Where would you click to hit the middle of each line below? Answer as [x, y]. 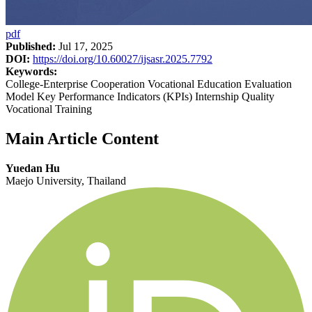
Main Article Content [82, 138]
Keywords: [31, 71]
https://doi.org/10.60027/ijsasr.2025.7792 [123, 58]
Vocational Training [49, 109]
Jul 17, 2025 [84, 46]
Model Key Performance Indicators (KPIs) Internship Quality [140, 96]
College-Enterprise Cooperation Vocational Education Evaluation [149, 84]
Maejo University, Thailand [66, 180]
